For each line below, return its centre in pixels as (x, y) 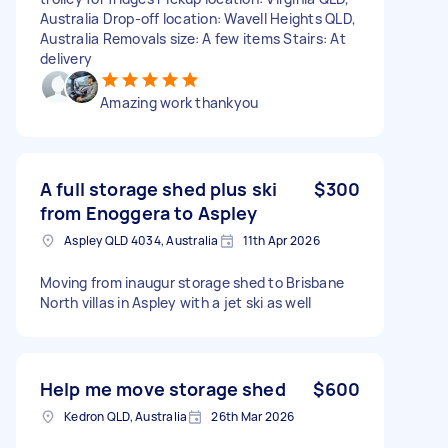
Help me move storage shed (163, 388)
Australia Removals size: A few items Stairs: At (193, 38)
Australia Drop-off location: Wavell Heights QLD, (198, 18)
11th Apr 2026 (281, 240)
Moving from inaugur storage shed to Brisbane (192, 282)
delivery (66, 58)
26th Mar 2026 (253, 416)
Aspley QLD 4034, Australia (141, 240)
